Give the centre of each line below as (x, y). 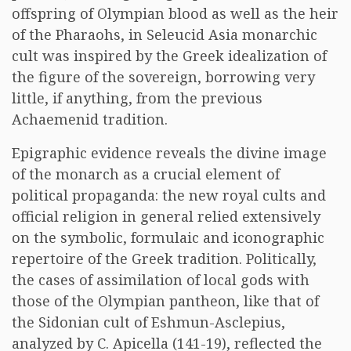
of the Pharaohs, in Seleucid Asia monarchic (165, 34)
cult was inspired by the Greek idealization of (169, 56)
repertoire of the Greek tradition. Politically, (164, 259)
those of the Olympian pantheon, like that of (165, 301)
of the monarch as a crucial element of (146, 174)
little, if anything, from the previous (137, 98)
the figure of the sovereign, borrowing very (163, 77)
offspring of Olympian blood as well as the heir (175, 13)
